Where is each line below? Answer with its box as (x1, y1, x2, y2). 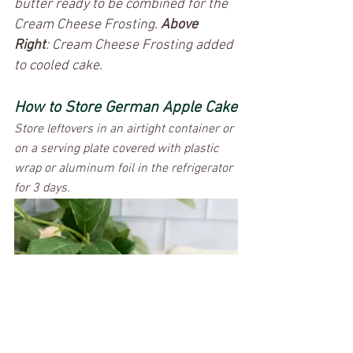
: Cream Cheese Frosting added (46, 36, 236, 54)
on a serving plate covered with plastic (14, 140, 222, 157)
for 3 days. (14, 180, 73, 196)
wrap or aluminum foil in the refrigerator (14, 160, 236, 176)
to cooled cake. (14, 57, 106, 74)
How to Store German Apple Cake (14, 98, 237, 117)
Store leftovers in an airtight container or (14, 121, 236, 137)
